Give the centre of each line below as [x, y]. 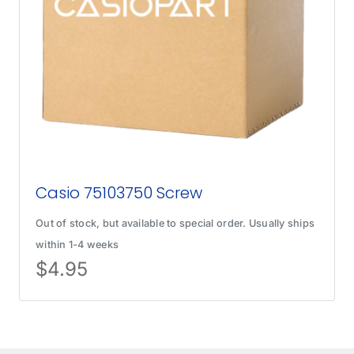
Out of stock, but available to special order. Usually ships [175, 223]
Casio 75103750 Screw [119, 192]
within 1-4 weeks [77, 244]
